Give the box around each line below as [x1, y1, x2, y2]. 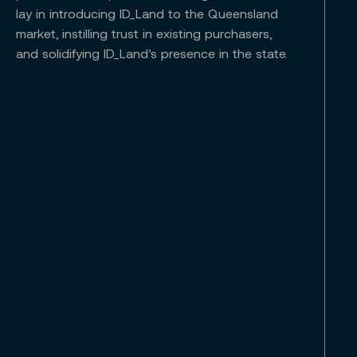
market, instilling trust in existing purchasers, [16, 26, 272, 41]
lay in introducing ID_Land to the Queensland [16, 6, 278, 21]
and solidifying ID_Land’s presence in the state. [16, 46, 288, 61]
